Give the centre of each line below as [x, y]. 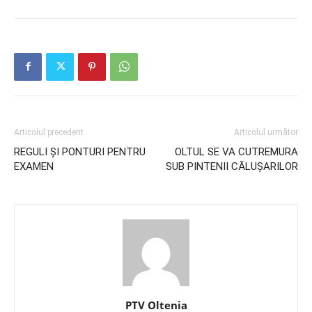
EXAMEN [34, 166]
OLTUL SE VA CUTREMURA [236, 151]
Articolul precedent [49, 132]
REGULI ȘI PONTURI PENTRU [80, 151]
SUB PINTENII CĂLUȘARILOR [232, 166]
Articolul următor [266, 132]
